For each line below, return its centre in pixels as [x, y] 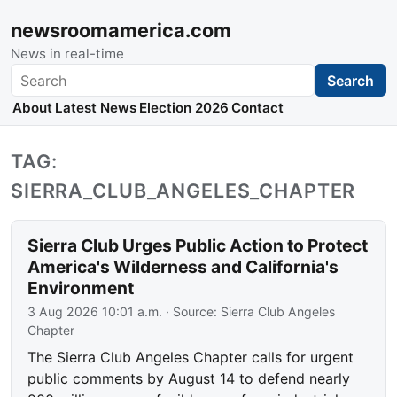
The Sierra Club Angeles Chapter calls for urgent [191, 358]
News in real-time [67, 54]
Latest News [95, 108]
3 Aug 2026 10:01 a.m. [95, 312]
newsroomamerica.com [121, 30]
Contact [258, 108]
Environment [81, 288]
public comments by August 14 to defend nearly [189, 379]
